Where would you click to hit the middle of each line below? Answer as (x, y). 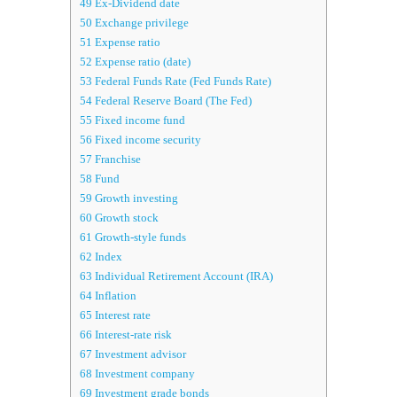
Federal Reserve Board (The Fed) (172, 101)
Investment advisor (139, 354)
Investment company (144, 374)
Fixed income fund (139, 121)
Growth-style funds (139, 237)
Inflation (114, 296)
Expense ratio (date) (141, 62)
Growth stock (125, 218)
